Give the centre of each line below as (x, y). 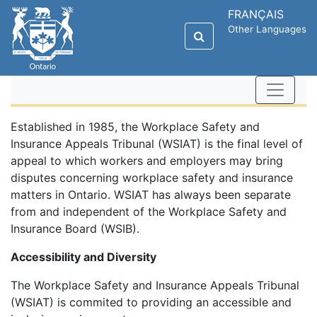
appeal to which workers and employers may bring (147, 161)
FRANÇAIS (256, 14)
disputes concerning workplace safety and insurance (152, 178)
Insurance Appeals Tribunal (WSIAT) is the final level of (157, 144)
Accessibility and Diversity (83, 257)
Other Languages (267, 29)
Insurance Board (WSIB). (75, 229)
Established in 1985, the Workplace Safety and (135, 127)
